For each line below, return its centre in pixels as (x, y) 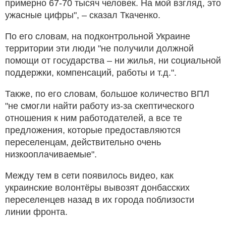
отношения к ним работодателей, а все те (94, 118)
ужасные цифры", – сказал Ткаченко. (83, 15)
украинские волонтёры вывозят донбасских (97, 187)
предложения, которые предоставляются (93, 130)
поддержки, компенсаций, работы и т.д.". (92, 72)
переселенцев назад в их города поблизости (100, 200)
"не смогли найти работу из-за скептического (100, 106)
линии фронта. (36, 212)
